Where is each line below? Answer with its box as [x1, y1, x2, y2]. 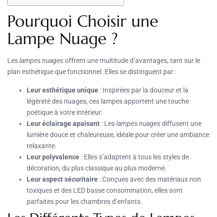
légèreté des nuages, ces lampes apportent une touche [27, 97, 189, 105]
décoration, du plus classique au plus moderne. [27, 164, 167, 172]
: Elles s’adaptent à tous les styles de [79, 153, 189, 161]
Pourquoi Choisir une [7, 11, 158, 31]
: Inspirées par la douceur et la [98, 86, 188, 94]
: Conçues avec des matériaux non [98, 175, 201, 183]
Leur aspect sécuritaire [27, 175, 98, 183]
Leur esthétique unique [27, 86, 98, 94]
